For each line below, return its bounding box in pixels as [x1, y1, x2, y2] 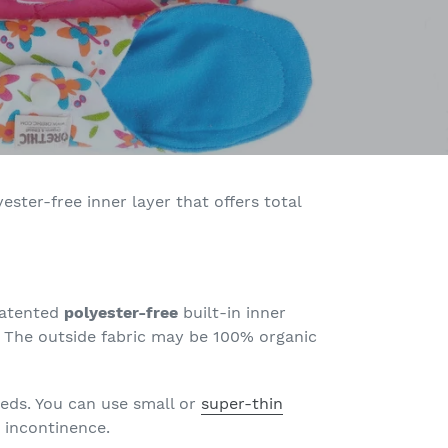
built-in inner [183, 302, 286, 322]
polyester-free [64, 302, 183, 322]
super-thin [201, 394, 283, 414]
